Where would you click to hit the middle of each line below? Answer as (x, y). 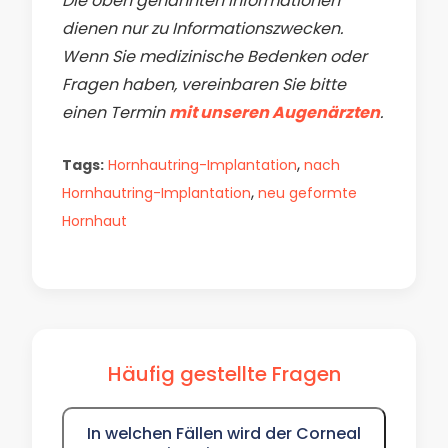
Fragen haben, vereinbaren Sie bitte (204, 84)
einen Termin (115, 112)
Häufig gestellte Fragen (224, 374)
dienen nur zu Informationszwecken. (202, 28)
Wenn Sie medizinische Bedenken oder (214, 56)
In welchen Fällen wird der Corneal (224, 433)
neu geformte (307, 193)
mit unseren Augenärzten (274, 112)
